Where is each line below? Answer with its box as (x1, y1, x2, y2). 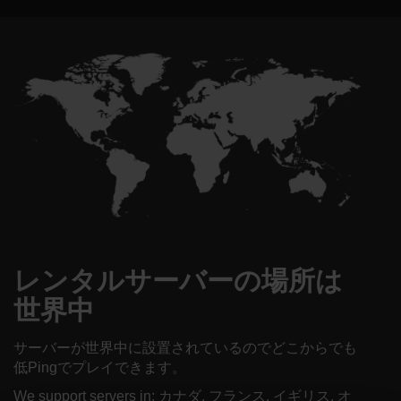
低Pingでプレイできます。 (13, 359, 186, 375)
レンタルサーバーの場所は (13, 265, 343, 295)
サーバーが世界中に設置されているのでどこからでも (13, 339, 357, 355)
